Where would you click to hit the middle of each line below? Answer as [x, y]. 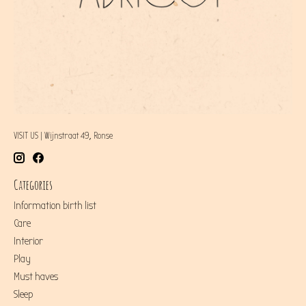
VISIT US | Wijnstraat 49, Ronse [63, 136]
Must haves [36, 276]
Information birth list [55, 205]
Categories [33, 185]
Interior [28, 241]
